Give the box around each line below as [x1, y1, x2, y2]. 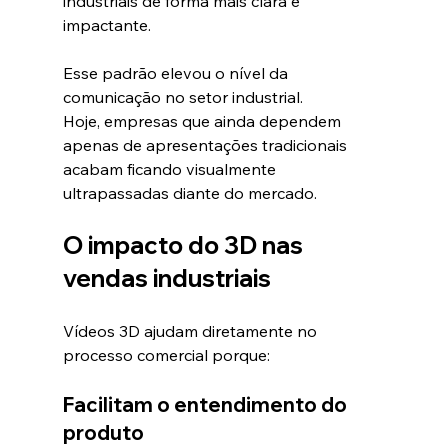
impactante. [62, 14, 151, 35]
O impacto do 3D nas [62, 229, 308, 260]
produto [62, 419, 144, 445]
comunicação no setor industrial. [62, 86, 303, 107]
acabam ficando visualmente [62, 158, 280, 179]
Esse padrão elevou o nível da [62, 62, 292, 83]
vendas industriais [62, 262, 271, 293]
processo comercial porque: [62, 344, 270, 365]
